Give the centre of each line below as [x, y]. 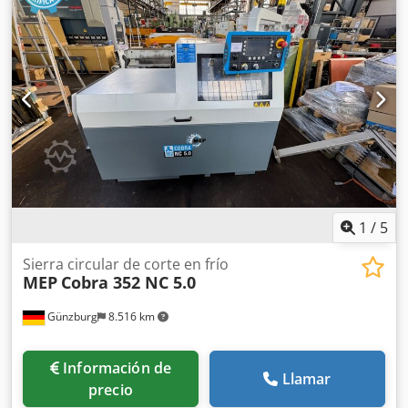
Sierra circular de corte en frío [126, 265]
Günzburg [71, 317]
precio [111, 390]
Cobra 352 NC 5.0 [128, 283]
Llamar [306, 379]
